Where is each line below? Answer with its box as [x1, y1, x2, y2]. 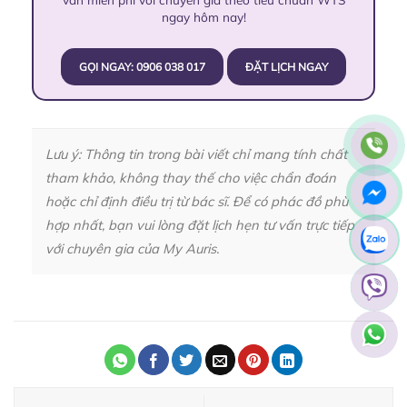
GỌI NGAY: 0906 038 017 [79, 59, 205, 74]
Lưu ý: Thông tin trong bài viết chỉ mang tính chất [45, 144, 347, 163]
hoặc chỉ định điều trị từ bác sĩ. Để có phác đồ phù [45, 192, 348, 210]
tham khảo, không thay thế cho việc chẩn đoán [45, 168, 336, 186]
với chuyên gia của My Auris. [45, 239, 219, 257]
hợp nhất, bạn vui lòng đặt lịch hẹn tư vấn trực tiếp [45, 215, 354, 233]
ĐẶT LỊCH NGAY [245, 59, 328, 74]
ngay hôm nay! [161, 8, 246, 25]
